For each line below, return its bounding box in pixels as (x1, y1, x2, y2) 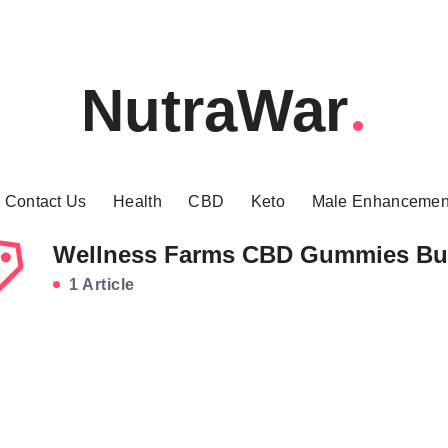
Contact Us (4, 193, 87, 210)
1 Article (64, 276, 135, 293)
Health (113, 193, 162, 210)
